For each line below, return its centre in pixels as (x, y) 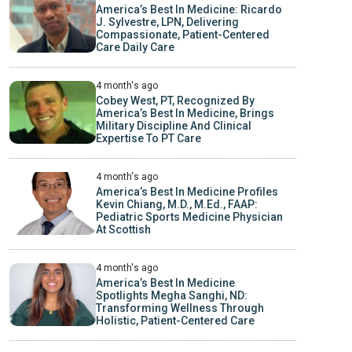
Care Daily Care (135, 47)
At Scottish (123, 229)
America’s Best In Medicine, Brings (185, 113)
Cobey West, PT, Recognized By (175, 100)
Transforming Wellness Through (180, 308)
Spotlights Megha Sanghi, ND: (171, 295)
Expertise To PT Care (148, 138)
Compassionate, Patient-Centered (182, 34)
